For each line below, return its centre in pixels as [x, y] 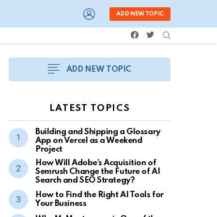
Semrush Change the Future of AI [98, 172]
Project [49, 149]
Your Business [61, 204]
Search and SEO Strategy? [85, 180]
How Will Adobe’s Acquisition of [96, 163]
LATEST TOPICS [90, 108]
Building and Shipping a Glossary [98, 132]
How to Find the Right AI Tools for [100, 195]
